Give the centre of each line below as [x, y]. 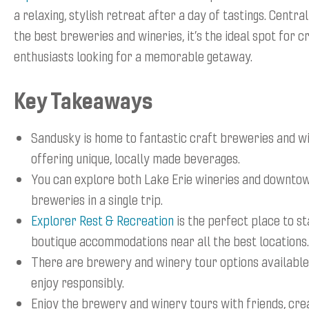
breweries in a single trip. [97, 199]
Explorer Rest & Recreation [102, 220]
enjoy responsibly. [78, 282]
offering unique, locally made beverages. [136, 158]
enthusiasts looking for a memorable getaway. [133, 56]
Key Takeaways [83, 100]
